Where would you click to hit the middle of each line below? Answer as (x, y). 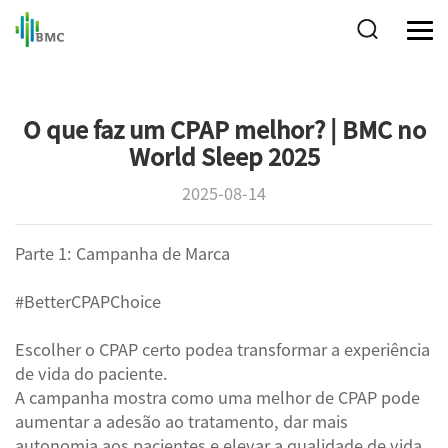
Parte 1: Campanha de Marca (122, 254)
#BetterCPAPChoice (88, 302)
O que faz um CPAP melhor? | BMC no (224, 129)
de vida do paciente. (91, 374)
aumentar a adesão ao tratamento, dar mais (181, 422)
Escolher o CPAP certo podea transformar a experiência (222, 350)
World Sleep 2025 (224, 156)
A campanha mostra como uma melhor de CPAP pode (217, 398)
